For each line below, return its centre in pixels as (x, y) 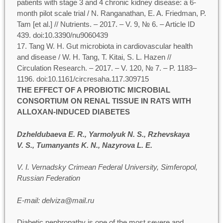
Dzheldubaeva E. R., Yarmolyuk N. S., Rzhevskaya (103, 134)
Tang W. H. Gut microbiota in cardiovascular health (111, 46)
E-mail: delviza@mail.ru (55, 200)
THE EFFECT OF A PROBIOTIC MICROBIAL (93, 90)
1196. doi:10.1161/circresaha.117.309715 (83, 79)
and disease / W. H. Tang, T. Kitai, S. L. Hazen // (94, 57)
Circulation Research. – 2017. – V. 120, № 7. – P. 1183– (107, 68)
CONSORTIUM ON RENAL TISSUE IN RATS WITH (104, 101)
